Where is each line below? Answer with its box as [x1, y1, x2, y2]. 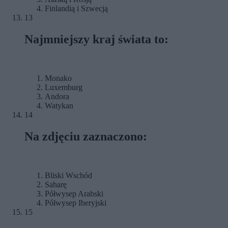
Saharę [45, 180, 67, 189]
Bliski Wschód [45, 170, 92, 180]
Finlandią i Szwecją [45, 4, 108, 13]
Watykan [45, 101, 73, 110]
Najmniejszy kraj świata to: [24, 32, 168, 46]
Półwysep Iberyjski [45, 198, 106, 207]
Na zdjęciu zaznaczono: [24, 129, 147, 143]
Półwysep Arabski [45, 189, 103, 198]
